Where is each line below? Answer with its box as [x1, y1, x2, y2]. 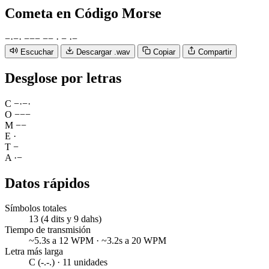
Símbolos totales [5, 203, 67, 214]
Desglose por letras [5, 70, 121, 86]
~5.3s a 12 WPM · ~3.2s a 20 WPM [29, 235, 166, 246]
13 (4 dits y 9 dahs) [29, 214, 101, 225]
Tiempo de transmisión [5, 225, 91, 235]
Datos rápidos [5, 175, 89, 191]
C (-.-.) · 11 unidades [29, 257, 107, 268]
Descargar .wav [76, 47, 130, 56]
